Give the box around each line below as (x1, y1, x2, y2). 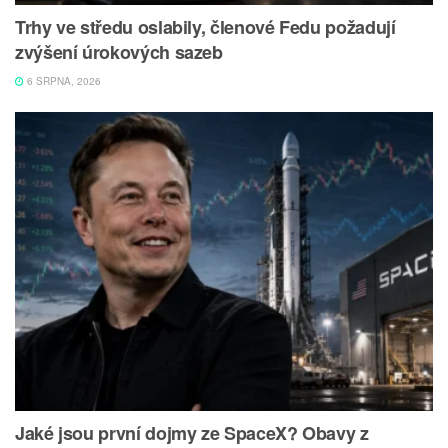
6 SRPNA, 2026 (24, 73, 101, 88)
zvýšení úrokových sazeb (15, 38, 223, 65)
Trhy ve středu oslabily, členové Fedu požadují (15, 13, 396, 40)
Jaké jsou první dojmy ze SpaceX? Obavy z (15, 419, 369, 446)
